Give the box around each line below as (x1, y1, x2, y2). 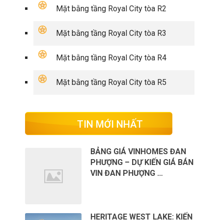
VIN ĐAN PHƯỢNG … (90, 168, 164, 178)
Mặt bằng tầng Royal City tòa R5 (56, 78, 167, 87)
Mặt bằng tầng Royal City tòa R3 (56, 28, 167, 38)
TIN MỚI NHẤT (77, 118, 143, 131)
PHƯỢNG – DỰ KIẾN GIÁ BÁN (90, 158, 194, 167)
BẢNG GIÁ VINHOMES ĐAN (90, 147, 187, 157)
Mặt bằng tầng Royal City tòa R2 (56, 4, 167, 14)
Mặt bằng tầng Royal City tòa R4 (56, 53, 167, 63)
